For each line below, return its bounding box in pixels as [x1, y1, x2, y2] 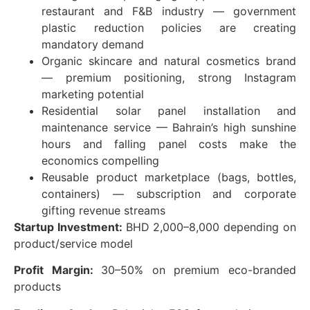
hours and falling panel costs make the [42, 137, 296, 152]
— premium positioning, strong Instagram [42, 71, 296, 85]
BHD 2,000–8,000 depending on [125, 220, 297, 235]
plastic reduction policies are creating [42, 21, 296, 35]
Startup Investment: [14, 220, 126, 235]
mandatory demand [42, 37, 144, 52]
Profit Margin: [14, 263, 102, 277]
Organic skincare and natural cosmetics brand [42, 54, 296, 69]
